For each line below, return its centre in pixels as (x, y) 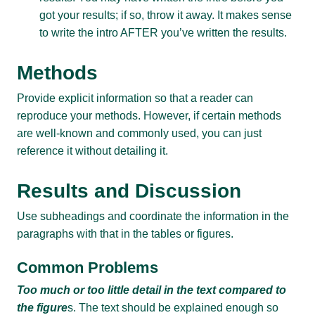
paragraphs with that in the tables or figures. (125, 233)
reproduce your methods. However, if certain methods (149, 115)
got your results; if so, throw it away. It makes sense (166, 15)
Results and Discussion (129, 191)
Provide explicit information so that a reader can (135, 98)
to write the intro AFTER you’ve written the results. (163, 32)
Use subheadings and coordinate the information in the (153, 216)
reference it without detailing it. (92, 150)
